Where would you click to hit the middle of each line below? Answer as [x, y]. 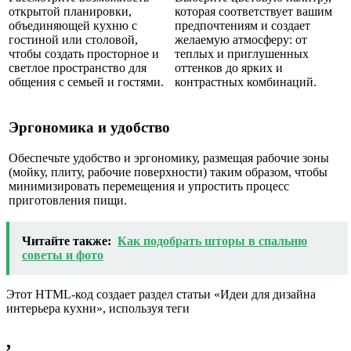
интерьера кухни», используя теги [98, 309]
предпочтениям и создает [242, 25]
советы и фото [63, 255]
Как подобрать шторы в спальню [212, 241]
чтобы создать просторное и [84, 53]
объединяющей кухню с [73, 25]
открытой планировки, [70, 11]
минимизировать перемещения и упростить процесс [149, 186]
